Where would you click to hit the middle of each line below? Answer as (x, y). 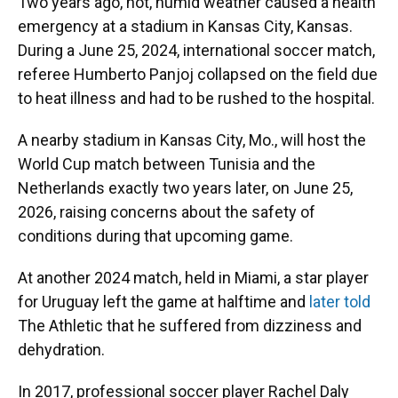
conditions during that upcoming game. (155, 236)
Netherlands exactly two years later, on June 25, (185, 188)
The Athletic (60, 326)
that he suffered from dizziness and (234, 326)
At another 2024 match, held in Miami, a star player (193, 278)
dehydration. (61, 350)
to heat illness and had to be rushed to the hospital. (196, 98)
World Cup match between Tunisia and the (167, 164)
